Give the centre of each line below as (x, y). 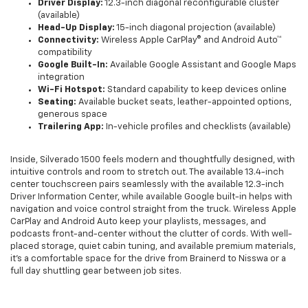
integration (61, 78)
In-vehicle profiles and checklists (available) (197, 127)
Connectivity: (68, 41)
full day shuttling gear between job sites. (96, 272)
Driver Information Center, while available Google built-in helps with (151, 197)
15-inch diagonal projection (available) (195, 28)
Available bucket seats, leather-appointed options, (184, 102)
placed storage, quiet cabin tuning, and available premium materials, (153, 247)
